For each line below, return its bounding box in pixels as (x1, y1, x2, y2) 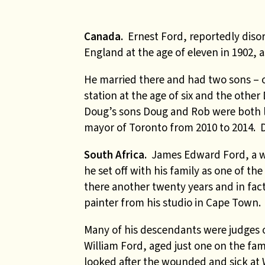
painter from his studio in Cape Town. (84, 195, 261, 210)
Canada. (84, 29, 128, 44)
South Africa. (84, 147, 147, 162)
